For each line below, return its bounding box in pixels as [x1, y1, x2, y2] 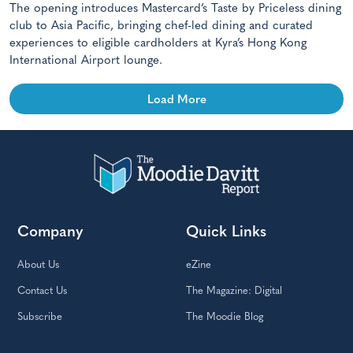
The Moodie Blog [186, 312, 263, 323]
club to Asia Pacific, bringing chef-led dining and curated [9, 20, 313, 32]
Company [17, 225, 83, 241]
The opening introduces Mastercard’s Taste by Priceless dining [9, 2, 341, 15]
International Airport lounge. [9, 54, 162, 67]
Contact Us [17, 286, 67, 297]
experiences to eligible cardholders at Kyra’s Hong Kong [9, 37, 307, 50]
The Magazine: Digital [186, 286, 282, 297]
